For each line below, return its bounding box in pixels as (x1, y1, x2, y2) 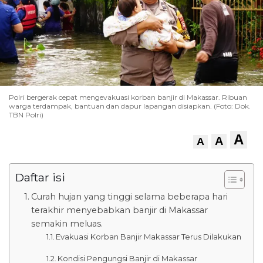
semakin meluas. (31, 218, 103, 229)
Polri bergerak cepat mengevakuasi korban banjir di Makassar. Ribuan (9, 92, 247, 102)
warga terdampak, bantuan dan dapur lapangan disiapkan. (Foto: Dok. (9, 101, 251, 110)
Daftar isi (15, 170, 65, 184)
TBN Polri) (9, 110, 43, 119)
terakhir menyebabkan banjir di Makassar (31, 204, 208, 215)
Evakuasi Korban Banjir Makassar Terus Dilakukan (56, 231, 242, 241)
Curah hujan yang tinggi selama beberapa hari (31, 191, 228, 202)
